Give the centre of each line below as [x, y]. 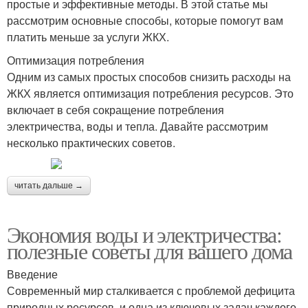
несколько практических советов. [91, 143]
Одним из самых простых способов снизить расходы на [149, 77]
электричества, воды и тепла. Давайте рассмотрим [137, 126]
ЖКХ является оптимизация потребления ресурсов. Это [150, 93]
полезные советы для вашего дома [150, 251]
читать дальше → [49, 186]
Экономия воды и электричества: [144, 234]
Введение [32, 274]
